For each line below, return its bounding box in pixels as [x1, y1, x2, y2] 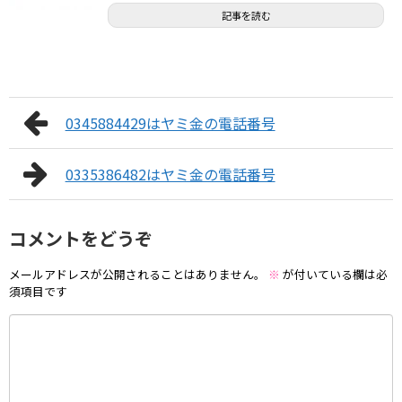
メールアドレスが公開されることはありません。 [9, 266, 266, 284]
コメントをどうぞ [9, 224, 153, 251]
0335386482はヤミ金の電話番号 [65, 162, 275, 185]
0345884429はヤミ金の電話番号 [65, 111, 275, 134]
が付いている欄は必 [280, 266, 388, 284]
